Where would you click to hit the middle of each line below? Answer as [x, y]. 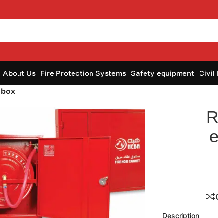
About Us [19, 73]
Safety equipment [163, 73]
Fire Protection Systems [83, 73]
